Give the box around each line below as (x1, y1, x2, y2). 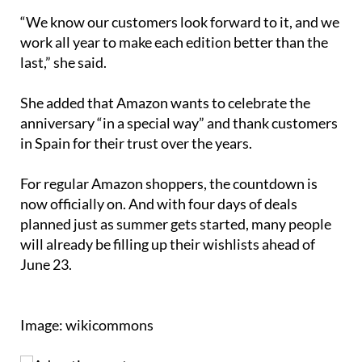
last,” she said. (20, 53, 107, 72)
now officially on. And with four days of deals (20, 195, 297, 213)
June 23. (20, 255, 72, 274)
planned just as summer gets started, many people (20, 215, 331, 234)
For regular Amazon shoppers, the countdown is (20, 175, 318, 193)
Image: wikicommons (20, 316, 154, 335)
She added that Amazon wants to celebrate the (20, 94, 310, 112)
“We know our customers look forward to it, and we (20, 13, 339, 32)
